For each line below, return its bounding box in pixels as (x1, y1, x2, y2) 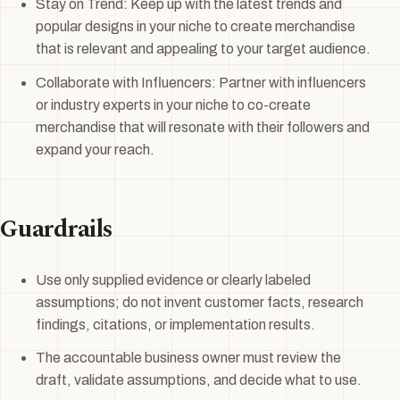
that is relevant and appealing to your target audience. (36, 41, 371, 57)
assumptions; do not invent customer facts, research (36, 294, 363, 310)
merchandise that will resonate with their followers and (36, 120, 370, 136)
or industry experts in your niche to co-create (36, 97, 311, 113)
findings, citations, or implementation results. (36, 316, 315, 332)
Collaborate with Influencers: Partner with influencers (36, 75, 366, 91)
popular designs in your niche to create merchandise (36, 19, 355, 35)
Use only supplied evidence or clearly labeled (36, 271, 311, 287)
